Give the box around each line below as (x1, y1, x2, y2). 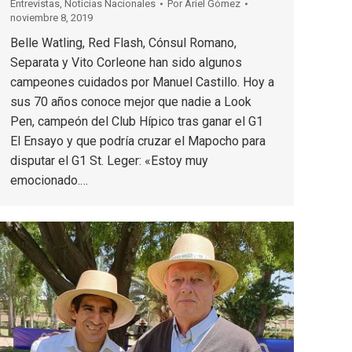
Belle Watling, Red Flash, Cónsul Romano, (10, 35, 236, 50)
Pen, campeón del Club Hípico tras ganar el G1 (10, 113, 263, 129)
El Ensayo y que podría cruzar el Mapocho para (10, 133, 266, 148)
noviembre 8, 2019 (10, 11, 93, 24)
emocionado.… (10, 172, 88, 188)
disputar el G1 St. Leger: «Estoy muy (10, 152, 208, 168)
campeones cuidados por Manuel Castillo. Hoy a (10, 74, 274, 90)
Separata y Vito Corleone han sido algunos (10, 54, 242, 70)
